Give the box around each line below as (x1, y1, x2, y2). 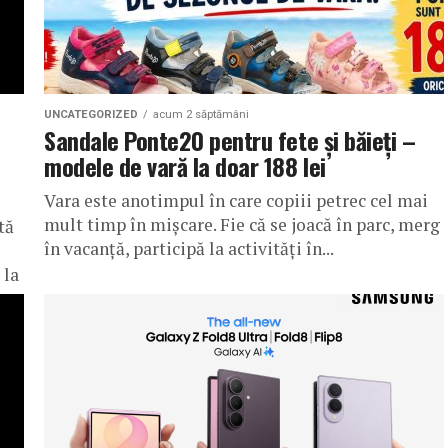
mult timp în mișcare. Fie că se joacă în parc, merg (44, 213, 440, 236)
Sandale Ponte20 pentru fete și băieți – (44, 122, 416, 158)
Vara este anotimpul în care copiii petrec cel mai (44, 189, 428, 212)
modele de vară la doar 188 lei (44, 148, 326, 184)
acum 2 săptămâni (153, 108, 249, 121)
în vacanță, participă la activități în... (44, 237, 334, 260)
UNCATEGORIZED (44, 108, 138, 121)
